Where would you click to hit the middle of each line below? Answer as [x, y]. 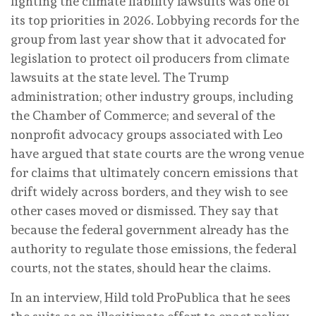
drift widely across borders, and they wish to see [149, 191]
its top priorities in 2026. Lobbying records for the [155, 20]
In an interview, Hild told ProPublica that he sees [151, 297]
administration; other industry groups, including [152, 96]
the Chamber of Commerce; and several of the [143, 115]
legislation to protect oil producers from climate [150, 58]
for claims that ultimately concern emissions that [154, 172]
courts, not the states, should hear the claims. [141, 267]
